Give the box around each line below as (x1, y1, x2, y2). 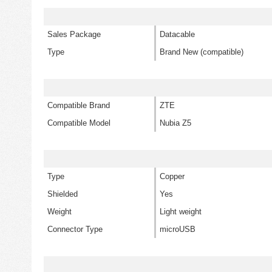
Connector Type (47, 225, 103, 234)
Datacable (160, 30, 195, 39)
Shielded (47, 189, 78, 199)
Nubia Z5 (160, 118, 191, 127)
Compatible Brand (47, 101, 110, 110)
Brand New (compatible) (160, 47, 243, 56)
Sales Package (47, 30, 101, 39)
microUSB (160, 225, 195, 234)
